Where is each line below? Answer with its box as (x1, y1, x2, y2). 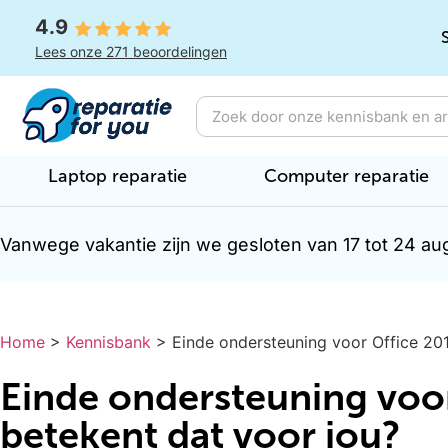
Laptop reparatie (48, 166, 188, 186)
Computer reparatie (264, 166, 429, 186)
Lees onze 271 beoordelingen (35, 43, 227, 60)
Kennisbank (66, 332, 151, 352)
